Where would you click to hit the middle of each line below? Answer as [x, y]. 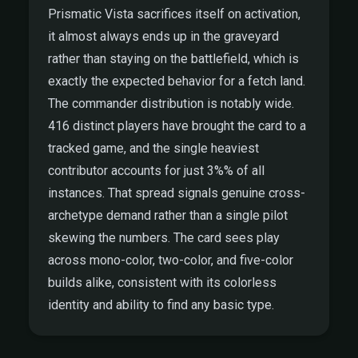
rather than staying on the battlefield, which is [173, 59]
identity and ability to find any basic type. [161, 305]
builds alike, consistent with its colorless [162, 282]
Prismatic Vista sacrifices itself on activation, [174, 14]
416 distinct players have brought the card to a [177, 126]
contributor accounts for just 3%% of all [156, 171]
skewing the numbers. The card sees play [164, 238]
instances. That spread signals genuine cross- [177, 193]
